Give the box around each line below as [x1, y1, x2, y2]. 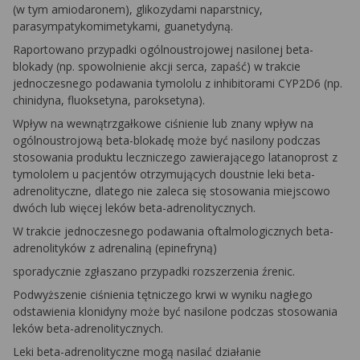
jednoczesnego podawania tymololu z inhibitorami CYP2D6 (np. [13, 76, 342, 91]
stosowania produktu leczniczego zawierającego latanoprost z [13, 149, 337, 165]
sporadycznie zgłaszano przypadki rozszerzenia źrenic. [13, 264, 295, 279]
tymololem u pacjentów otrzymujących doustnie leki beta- [13, 166, 315, 182]
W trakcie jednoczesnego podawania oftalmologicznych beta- [13, 223, 333, 239]
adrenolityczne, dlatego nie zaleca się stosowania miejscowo [13, 183, 330, 198]
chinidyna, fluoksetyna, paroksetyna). [13, 92, 205, 108]
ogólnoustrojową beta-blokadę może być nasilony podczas [13, 133, 321, 148]
